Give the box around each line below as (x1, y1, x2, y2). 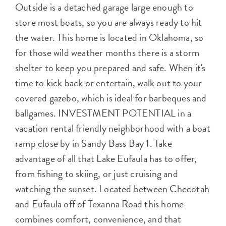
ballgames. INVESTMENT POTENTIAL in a (15, 105, 192, 121)
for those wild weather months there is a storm (15, 45, 200, 61)
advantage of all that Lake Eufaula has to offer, (15, 151, 197, 166)
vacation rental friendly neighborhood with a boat (15, 121, 210, 136)
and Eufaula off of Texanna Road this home (15, 196, 184, 212)
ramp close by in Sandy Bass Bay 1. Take (15, 136, 172, 151)
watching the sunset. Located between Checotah (15, 181, 210, 197)
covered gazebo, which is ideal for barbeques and (15, 90, 207, 106)
